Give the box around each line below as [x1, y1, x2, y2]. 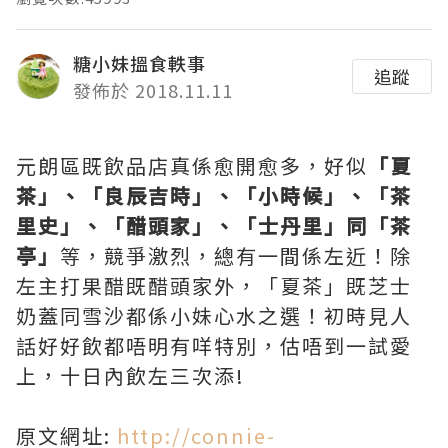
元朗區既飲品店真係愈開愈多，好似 [16, 150, 368, 180]
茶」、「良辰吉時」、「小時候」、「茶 [16, 180, 412, 210]
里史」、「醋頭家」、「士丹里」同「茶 [16, 210, 412, 240]
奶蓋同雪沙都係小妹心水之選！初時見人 [16, 300, 412, 330]
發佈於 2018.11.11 [73, 76, 233, 103]
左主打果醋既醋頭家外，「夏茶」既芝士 [16, 270, 412, 300]
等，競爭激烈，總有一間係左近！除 [60, 240, 412, 270]
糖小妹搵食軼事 [73, 49, 206, 76]
